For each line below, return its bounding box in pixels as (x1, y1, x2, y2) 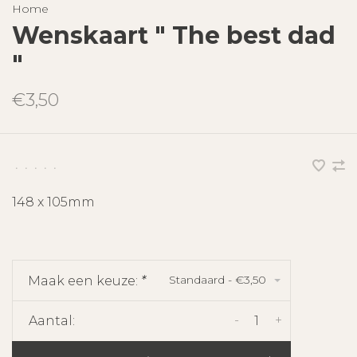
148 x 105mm (12, 194, 95, 210)
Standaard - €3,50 (169, 272, 266, 287)
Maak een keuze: (28, 273, 141, 288)
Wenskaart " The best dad (12, 20, 335, 50)
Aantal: (29, 312, 75, 328)
